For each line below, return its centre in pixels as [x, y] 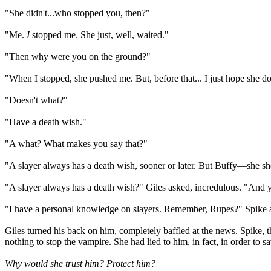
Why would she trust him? [54, 263]
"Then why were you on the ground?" [78, 57]
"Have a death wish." [46, 122]
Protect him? [131, 263]
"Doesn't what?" [36, 100]
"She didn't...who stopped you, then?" [77, 13]
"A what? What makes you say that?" [76, 144]
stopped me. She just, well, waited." [99, 35]
